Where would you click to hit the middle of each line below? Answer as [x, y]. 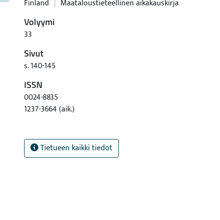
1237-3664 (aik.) [49, 109]
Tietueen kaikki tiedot [75, 148]
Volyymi [39, 22]
